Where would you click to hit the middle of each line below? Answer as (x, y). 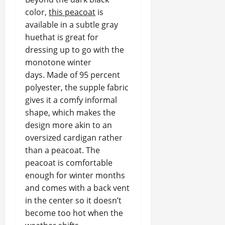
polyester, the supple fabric (77, 87)
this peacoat (72, 12)
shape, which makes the (70, 113)
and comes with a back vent (77, 188)
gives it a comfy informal (71, 100)
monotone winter (58, 62)
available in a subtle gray (72, 25)
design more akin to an (69, 125)
